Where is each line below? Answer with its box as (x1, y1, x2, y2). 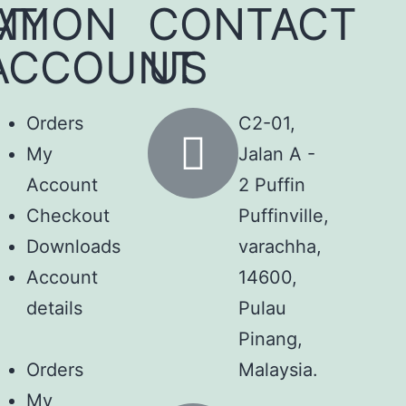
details (26, 296, 83, 319)
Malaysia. (237, 358, 318, 381)
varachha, (237, 235, 322, 257)
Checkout (26, 204, 111, 227)
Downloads (26, 235, 121, 257)
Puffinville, (237, 204, 329, 227)
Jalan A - (237, 142, 315, 165)
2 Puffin (237, 173, 305, 196)
